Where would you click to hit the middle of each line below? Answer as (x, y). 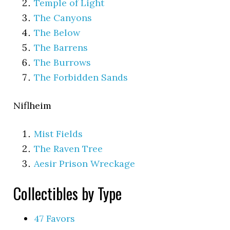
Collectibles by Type (68, 193)
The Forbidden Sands (81, 77)
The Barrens (61, 47)
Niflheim (33, 105)
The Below (57, 32)
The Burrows (63, 62)
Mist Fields (59, 133)
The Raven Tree (69, 148)
